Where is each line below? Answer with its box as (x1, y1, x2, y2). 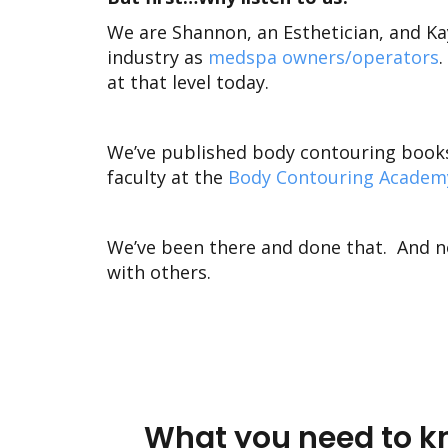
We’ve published (107, 140, 252, 164)
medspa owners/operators (208, 45, 439, 69)
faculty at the (107, 165, 228, 189)
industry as (107, 45, 208, 69)
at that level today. (107, 70, 279, 94)
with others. (107, 260, 211, 284)
